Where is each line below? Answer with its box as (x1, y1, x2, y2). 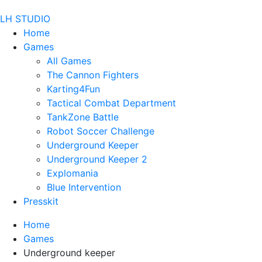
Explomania (47, 167, 98, 179)
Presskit (23, 195, 58, 207)
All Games (47, 55, 91, 67)
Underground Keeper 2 (47, 153, 147, 165)
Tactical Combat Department (47, 97, 176, 109)
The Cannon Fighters (47, 69, 139, 81)
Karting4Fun (47, 83, 100, 95)
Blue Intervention (47, 181, 121, 193)
